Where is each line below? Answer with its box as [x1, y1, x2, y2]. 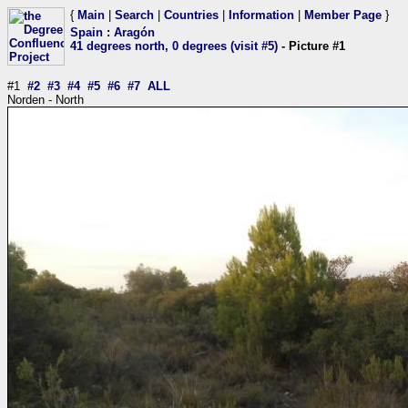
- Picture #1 [278, 39, 345, 53]
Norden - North [7, 93, 84, 107]
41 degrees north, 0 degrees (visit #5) [70, 39, 278, 53]
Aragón [114, 25, 155, 39]
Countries [164, 8, 219, 22]
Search [115, 8, 154, 22]
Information [229, 8, 294, 22]
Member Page [304, 8, 382, 22]
